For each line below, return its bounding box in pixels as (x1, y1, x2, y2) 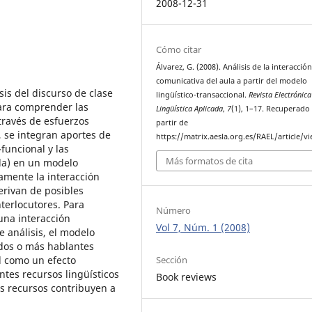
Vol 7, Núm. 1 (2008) (156, 221, 251, 235)
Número (156, 204, 192, 217)
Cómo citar (156, 42, 202, 56)
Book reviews (156, 270, 217, 283)
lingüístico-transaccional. (156, 89, 249, 100)
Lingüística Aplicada (156, 103, 224, 114)
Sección (156, 253, 188, 266)
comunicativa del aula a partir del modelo (156, 75, 308, 86)
